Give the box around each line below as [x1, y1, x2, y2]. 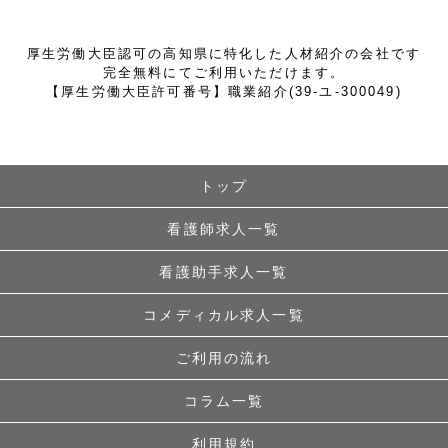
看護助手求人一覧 [159, 264, 289, 281]
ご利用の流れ [175, 350, 273, 367]
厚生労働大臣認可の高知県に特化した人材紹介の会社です [26, 45, 422, 61]
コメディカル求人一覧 [143, 307, 305, 324]
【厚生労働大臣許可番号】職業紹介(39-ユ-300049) [46, 83, 402, 99]
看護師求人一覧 [167, 221, 281, 238]
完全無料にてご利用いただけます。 [102, 64, 346, 80]
